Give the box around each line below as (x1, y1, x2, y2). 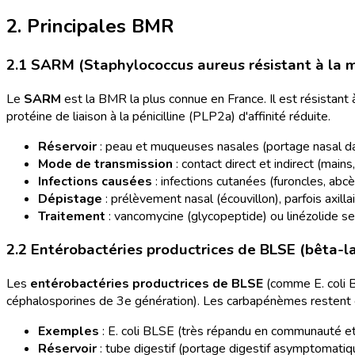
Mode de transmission (38, 155, 173, 173)
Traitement (38, 207, 105, 225)
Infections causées (38, 172, 152, 190)
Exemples (38, 323, 99, 341)
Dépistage (38, 189, 102, 208)
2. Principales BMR (6, 13, 174, 40)
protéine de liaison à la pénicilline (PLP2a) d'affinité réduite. (6, 107, 330, 125)
